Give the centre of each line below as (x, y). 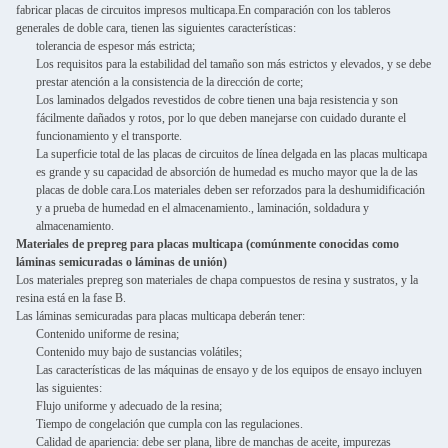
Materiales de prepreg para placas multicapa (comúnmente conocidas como (207, 243)
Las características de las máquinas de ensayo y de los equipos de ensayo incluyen (229, 369)
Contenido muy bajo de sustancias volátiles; (139, 351)
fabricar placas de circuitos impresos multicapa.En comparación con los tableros (203, 9)
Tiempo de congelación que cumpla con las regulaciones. (169, 423)
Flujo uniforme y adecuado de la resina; (129, 405)
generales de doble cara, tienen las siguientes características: (156, 27)
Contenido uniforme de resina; (107, 333)
